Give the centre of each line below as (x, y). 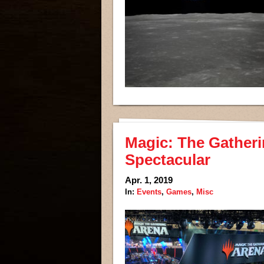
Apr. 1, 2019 (149, 180)
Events (149, 192)
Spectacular (168, 160)
